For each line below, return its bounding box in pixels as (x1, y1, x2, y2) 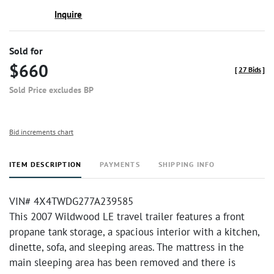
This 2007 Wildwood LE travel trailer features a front (9, 210, 245, 223)
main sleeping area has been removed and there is (9, 256, 235, 269)
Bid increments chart (9, 127, 73, 136)
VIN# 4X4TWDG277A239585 (9, 194, 133, 208)
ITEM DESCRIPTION (9, 160, 82, 169)
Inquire (54, 9, 83, 20)
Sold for (9, 45, 43, 57)
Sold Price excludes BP (9, 84, 94, 95)
